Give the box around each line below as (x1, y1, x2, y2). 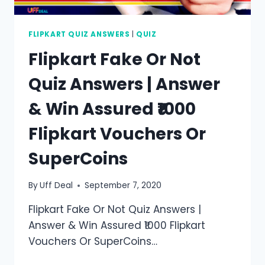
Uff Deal (40, 180, 73, 192)
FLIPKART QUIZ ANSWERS (28, 29, 130, 39)
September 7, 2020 (85, 180, 162, 192)
